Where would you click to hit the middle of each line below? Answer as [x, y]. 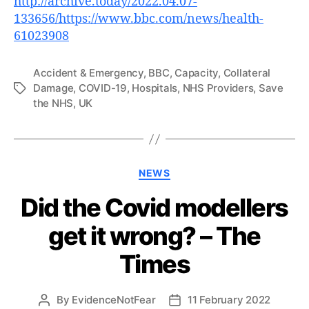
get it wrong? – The [154, 236]
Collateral [247, 73]
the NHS [53, 103]
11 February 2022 [229, 299]
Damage [53, 88]
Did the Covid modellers [154, 207]
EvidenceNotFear [114, 299]
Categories [185, 170]
